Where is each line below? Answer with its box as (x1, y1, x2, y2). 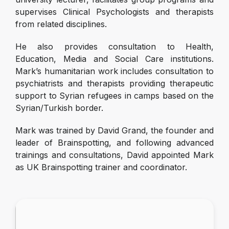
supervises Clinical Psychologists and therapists (15, 7, 214, 17)
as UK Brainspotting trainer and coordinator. (15, 162, 187, 172)
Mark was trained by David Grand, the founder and (15, 125, 214, 135)
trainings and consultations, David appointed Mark (15, 150, 214, 160)
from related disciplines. (15, 19, 107, 29)
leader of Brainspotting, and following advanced (15, 138, 214, 148)
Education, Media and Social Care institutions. (15, 54, 214, 64)
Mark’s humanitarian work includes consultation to (15, 66, 214, 76)
